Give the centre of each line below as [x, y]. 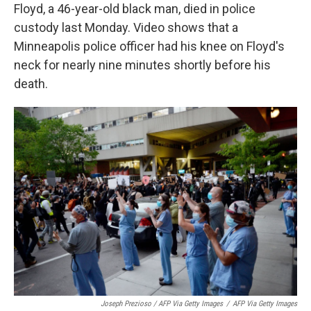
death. [31, 84]
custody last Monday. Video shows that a [126, 27]
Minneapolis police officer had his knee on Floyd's [149, 46]
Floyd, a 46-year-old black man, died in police [135, 9]
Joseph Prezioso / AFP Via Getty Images [162, 304]
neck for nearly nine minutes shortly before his [142, 65]
